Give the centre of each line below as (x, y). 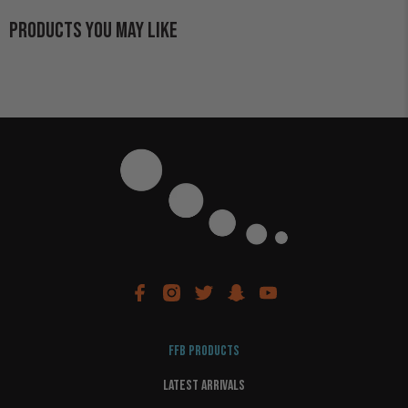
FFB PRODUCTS (204, 351)
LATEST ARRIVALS (204, 385)
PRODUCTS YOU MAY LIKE (93, 30)
